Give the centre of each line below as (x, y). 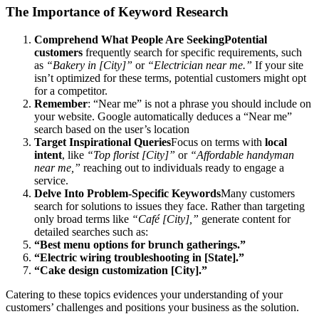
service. (51, 181)
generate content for (245, 219)
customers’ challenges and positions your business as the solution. (152, 307)
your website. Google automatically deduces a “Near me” (163, 116)
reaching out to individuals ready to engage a (182, 168)
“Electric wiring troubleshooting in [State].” (139, 257)
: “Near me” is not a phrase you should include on (199, 104)
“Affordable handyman (242, 155)
